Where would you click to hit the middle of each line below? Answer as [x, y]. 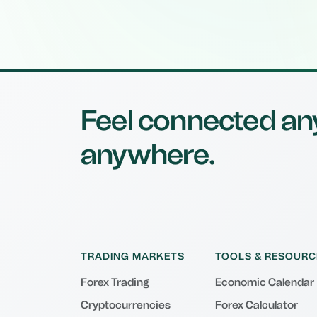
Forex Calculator [257, 305]
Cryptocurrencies [126, 305]
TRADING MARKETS [133, 257]
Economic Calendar [265, 282]
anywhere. [148, 154]
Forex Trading [115, 282]
